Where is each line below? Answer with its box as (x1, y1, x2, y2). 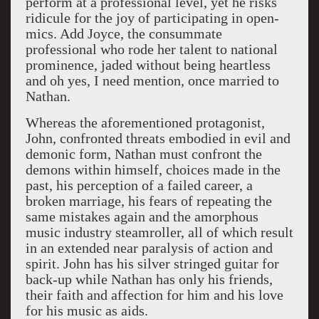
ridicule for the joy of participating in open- (25, 10, 279, 26)
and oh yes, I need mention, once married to (25, 73, 279, 88)
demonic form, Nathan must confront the (25, 146, 262, 162)
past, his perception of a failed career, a (25, 177, 253, 193)
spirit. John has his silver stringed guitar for (25, 256, 279, 271)
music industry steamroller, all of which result (25, 224, 293, 240)
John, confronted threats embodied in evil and (25, 130, 291, 146)
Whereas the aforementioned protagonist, (25, 115, 265, 130)
